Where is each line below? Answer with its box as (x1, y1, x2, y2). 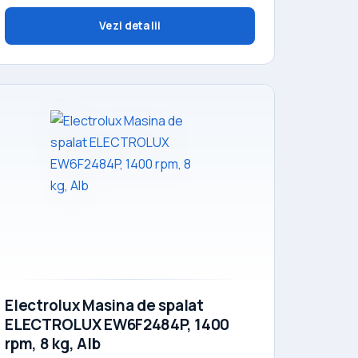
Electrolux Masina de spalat (5, 294, 204, 316)
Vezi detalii (99, 18, 161, 33)
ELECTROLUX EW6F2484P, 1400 (5, 313, 229, 335)
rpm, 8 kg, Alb (5, 332, 101, 354)
